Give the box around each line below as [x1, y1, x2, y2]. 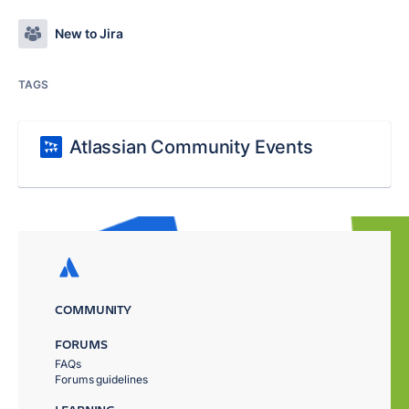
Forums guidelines [55, 372, 148, 386]
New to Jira [55, 25, 124, 41]
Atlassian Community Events [69, 135, 313, 158]
